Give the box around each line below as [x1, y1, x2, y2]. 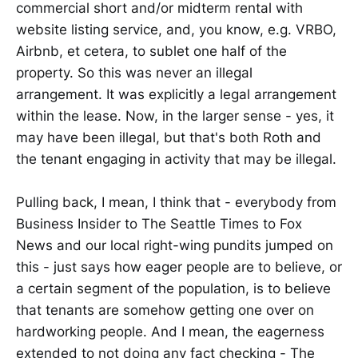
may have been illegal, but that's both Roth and [16, 129, 321, 145]
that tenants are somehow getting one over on [16, 301, 314, 318]
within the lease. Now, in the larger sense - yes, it [16, 107, 334, 124]
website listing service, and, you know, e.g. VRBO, [16, 21, 336, 38]
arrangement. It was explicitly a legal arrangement [16, 86, 336, 102]
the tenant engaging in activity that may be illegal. [16, 150, 336, 167]
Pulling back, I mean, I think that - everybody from [16, 193, 336, 210]
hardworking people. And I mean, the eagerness [16, 323, 324, 340]
